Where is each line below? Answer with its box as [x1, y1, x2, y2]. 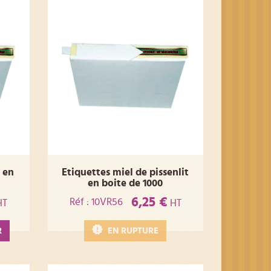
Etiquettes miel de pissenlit [62, 167, 189, 178]
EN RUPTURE [108, 226, 159, 235]
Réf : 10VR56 [69, 197, 123, 207]
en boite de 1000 [88, 178, 163, 189]
